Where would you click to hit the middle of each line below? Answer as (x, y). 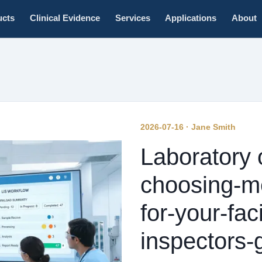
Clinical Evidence (65, 18)
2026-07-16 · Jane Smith (188, 127)
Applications (191, 18)
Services (132, 18)
